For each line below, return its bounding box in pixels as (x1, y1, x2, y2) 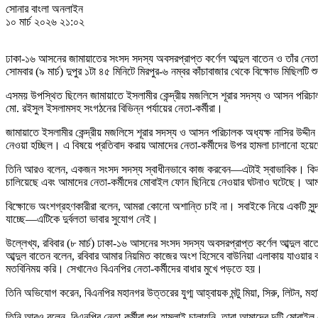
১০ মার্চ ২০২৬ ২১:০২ (6, 15, 84, 28)
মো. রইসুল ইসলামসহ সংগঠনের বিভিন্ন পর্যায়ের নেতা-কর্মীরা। (6, 102, 223, 114)
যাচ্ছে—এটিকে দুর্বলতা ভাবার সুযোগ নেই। (6, 212, 158, 225)
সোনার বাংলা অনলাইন (6, 2, 83, 15)
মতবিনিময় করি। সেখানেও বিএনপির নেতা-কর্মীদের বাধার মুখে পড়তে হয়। (6, 262, 263, 275)
